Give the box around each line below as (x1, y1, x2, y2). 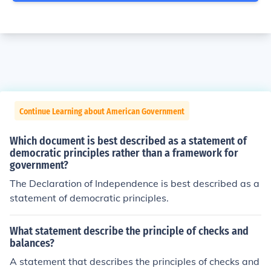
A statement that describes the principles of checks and (10, 255, 260, 267)
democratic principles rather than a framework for (10, 146, 238, 160)
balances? (10, 237, 54, 250)
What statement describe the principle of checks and (10, 224, 249, 238)
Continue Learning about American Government (19, 106, 184, 117)
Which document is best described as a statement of (10, 134, 247, 148)
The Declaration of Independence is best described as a (10, 177, 260, 189)
